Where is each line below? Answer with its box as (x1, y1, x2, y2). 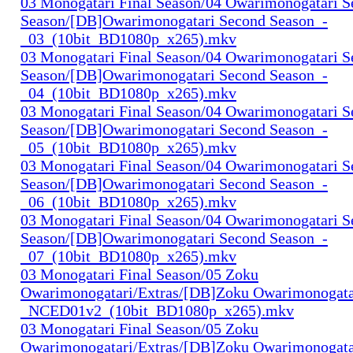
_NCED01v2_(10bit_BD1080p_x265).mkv (20, 301, 294, 319)
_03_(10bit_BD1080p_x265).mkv (20, 29, 236, 47)
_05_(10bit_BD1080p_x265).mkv (20, 138, 236, 156)
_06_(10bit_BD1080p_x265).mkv (20, 192, 236, 210)
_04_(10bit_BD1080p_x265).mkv (20, 84, 236, 102)
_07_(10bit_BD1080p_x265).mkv (20, 247, 236, 265)
